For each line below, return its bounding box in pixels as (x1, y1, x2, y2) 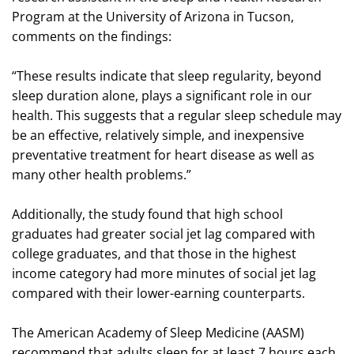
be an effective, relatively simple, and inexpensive (12, 126, 304, 144)
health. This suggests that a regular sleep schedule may (12, 106, 341, 124)
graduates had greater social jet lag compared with (12, 224, 315, 243)
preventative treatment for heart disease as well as (12, 145, 314, 164)
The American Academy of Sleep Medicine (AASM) (12, 323, 304, 341)
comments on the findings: (12, 27, 171, 45)
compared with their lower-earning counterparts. (12, 284, 305, 302)
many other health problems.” (12, 165, 191, 183)
